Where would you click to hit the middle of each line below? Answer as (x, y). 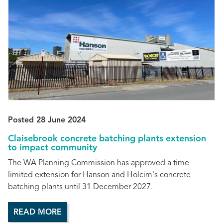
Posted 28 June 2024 (47, 120)
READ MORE (38, 213)
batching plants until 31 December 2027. (80, 187)
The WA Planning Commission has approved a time (99, 164)
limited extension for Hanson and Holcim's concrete (99, 175)
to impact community (53, 148)
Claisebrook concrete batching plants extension (107, 139)
